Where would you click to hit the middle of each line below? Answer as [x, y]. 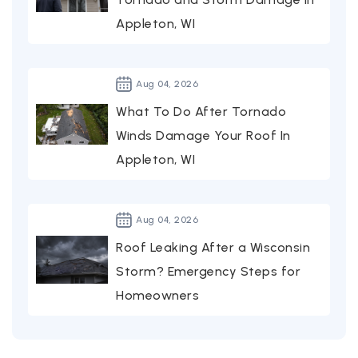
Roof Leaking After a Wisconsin [213, 248]
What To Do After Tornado [201, 112]
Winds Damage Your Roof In [203, 136]
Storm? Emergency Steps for [208, 272]
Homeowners [157, 296]
